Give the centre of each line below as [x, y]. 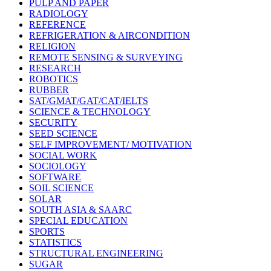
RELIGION [52, 46]
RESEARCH [55, 68]
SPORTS [47, 231]
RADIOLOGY [59, 13]
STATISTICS [55, 242]
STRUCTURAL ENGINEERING [96, 253]
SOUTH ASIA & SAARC [80, 209]
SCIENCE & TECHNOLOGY [90, 111]
